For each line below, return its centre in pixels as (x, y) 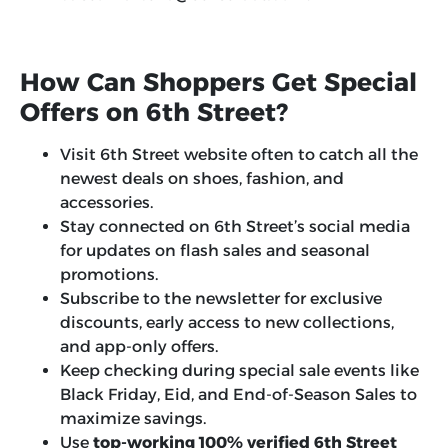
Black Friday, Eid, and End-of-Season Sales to (238, 395)
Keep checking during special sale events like (239, 371)
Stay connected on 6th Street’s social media (235, 227)
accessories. (106, 203)
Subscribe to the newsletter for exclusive (221, 299)
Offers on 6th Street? (154, 112)
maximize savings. (133, 419)
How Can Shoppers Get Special (218, 82)
